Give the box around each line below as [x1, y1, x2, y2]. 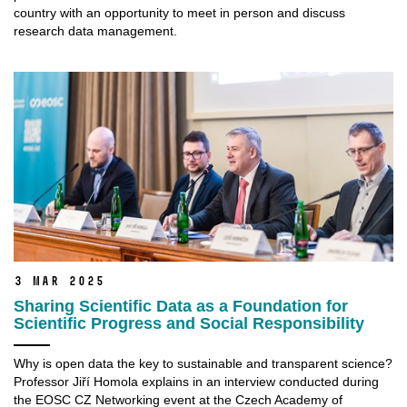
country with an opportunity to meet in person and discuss [14, 5, 345, 20]
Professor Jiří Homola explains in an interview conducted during [14, 374, 379, 390]
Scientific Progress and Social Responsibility [14, 314, 364, 333]
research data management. [14, 23, 177, 38]
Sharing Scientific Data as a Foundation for [14, 297, 348, 316]
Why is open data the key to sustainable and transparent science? [14, 356, 392, 372]
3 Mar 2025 [14, 273, 104, 290]
